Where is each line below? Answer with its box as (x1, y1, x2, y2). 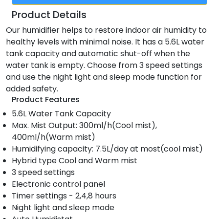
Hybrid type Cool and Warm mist (12, 155, 137, 166)
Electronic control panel (12, 178, 105, 190)
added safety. (6, 83, 58, 94)
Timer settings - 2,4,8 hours (12, 190, 116, 201)
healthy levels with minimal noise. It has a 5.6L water (6, 36, 204, 47)
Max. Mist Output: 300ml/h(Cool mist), (12, 120, 157, 131)
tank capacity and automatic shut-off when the (6, 48, 190, 59)
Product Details (12, 8, 87, 22)
